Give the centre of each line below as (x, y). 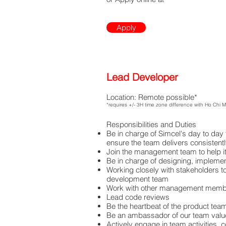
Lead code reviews (138, 197)
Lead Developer (142, 77)
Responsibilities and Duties (151, 124)
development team (137, 179)
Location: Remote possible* (152, 97)
